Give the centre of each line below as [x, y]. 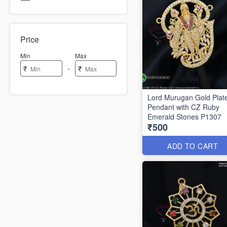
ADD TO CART [193, 146]
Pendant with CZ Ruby [183, 107]
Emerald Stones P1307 [184, 117]
